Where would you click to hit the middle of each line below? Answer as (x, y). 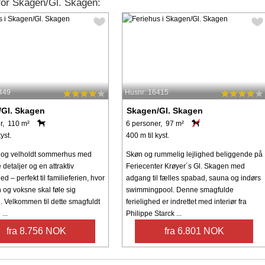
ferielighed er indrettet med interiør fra (186, 201)
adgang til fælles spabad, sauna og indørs (193, 178)
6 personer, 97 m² (155, 123)
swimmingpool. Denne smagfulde (180, 190)
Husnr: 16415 (146, 92)
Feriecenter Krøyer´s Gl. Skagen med (185, 166)
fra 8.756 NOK (36, 231)
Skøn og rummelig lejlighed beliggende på (194, 154)
